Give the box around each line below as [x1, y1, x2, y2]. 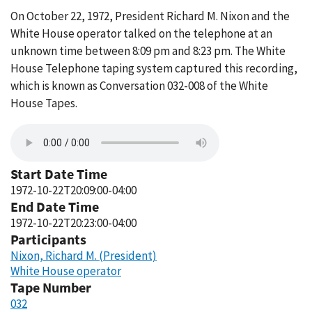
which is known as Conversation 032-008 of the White [10, 78, 268, 93]
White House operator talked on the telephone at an [10, 26, 272, 41]
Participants [10, 231, 86, 248]
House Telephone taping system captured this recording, [10, 61, 297, 76]
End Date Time [10, 198, 99, 215]
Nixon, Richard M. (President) [10, 248, 157, 263]
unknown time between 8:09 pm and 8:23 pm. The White [10, 43, 286, 58]
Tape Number [10, 279, 91, 296]
